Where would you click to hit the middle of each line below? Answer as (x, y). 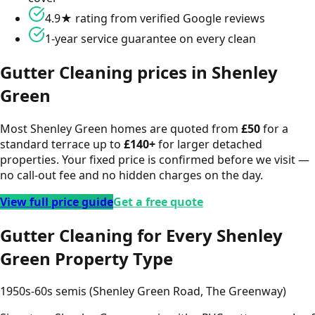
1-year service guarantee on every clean (150, 38)
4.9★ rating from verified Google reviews (155, 18)
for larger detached (209, 144)
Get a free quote (158, 201)
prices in (172, 72)
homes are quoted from (174, 128)
